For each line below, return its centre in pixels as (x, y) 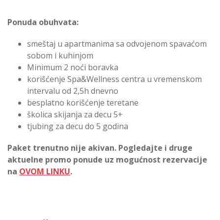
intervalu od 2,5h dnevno (73, 91)
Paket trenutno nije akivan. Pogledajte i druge (100, 148)
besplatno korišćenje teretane (83, 103)
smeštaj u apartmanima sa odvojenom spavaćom (117, 44)
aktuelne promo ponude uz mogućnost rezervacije (107, 160)
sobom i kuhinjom (60, 55)
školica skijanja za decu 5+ (75, 114)
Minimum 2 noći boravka (73, 67)
